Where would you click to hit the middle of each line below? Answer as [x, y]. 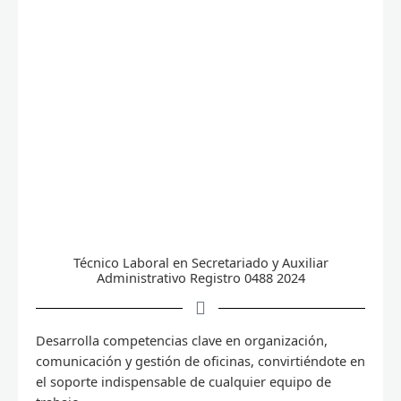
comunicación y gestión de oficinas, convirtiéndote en [200, 361]
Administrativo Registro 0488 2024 [200, 278]
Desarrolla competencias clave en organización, [182, 341]
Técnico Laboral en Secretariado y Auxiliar [200, 263]
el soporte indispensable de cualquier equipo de [183, 382]
